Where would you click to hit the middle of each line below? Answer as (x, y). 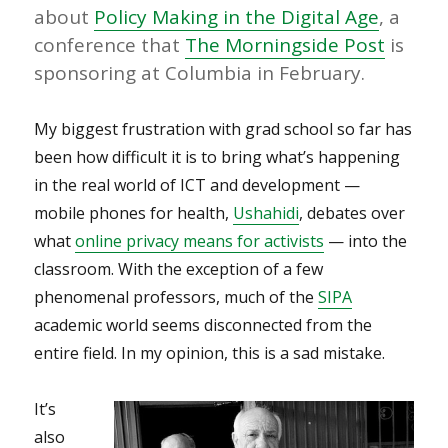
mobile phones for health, (134, 213)
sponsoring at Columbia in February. (200, 73)
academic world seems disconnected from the (203, 325)
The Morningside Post (285, 45)
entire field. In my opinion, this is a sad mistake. (210, 353)
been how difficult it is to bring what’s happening (217, 157)
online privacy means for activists (200, 241)
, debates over (352, 213)
